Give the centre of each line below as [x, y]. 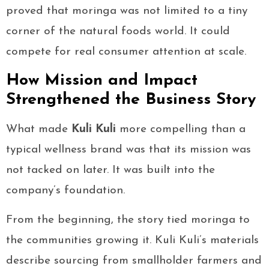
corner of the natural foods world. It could [118, 32]
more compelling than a [181, 130]
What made [39, 130]
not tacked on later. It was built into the [110, 171]
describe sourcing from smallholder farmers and [134, 261]
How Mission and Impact [102, 81]
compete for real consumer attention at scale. [126, 52]
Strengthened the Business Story [131, 100]
